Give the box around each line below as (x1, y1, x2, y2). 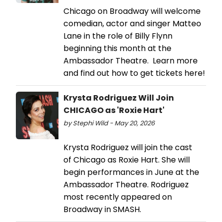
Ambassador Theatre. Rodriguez (63, 178, 189, 190)
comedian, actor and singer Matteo (63, 17, 201, 29)
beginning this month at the (63, 42, 171, 54)
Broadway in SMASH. (63, 203, 141, 215)
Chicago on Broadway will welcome (63, 5, 201, 17)
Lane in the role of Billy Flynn (63, 30, 172, 42)
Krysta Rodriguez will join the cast (63, 141, 192, 153)
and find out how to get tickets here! (63, 67, 205, 79)
